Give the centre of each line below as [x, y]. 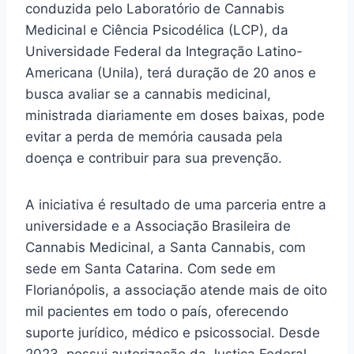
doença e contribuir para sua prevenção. [154, 158]
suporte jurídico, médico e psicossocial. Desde [173, 333]
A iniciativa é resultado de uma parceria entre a [176, 205]
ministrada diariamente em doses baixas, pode [175, 116]
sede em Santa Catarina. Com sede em [151, 269]
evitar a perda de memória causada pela [154, 137]
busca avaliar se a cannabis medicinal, [148, 94]
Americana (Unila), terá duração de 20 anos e [171, 73]
